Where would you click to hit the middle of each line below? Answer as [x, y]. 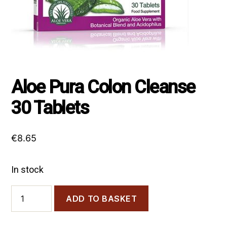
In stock [28, 169]
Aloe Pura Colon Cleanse [103, 87]
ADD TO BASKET [102, 198]
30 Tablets [50, 108]
